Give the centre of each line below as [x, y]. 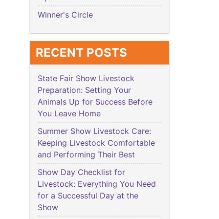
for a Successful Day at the [88, 196]
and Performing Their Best [88, 155]
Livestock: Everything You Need [97, 184]
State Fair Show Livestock [86, 78]
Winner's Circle [65, 15]
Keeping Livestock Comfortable [96, 143]
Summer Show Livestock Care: [94, 131]
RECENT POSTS [81, 53]
